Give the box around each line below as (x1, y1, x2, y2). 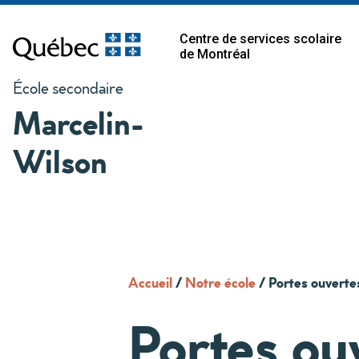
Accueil (128, 272, 172, 292)
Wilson (13, 138, 107, 184)
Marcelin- (13, 99, 144, 145)
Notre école (185, 272, 256, 292)
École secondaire (13, 76, 123, 99)
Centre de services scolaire (179, 31, 341, 46)
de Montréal (179, 46, 250, 62)
